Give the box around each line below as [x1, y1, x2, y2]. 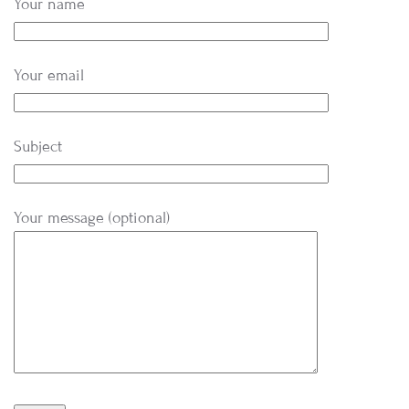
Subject [14, 137, 62, 156]
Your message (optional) [14, 208, 170, 227]
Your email [14, 66, 84, 85]
